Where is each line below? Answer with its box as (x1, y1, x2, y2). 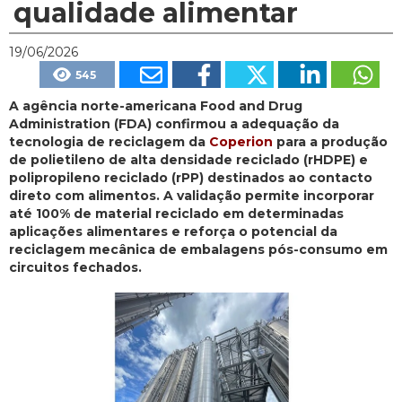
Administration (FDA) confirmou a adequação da (9, 115, 339, 132)
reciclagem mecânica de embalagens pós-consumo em (9, 240, 388, 258)
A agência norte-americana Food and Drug (9, 97, 302, 114)
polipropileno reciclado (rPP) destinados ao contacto (9, 169, 372, 186)
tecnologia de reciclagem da (9, 133, 209, 150)
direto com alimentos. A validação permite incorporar (9, 187, 374, 204)
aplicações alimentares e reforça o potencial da (9, 223, 337, 240)
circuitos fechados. (9, 258, 142, 275)
